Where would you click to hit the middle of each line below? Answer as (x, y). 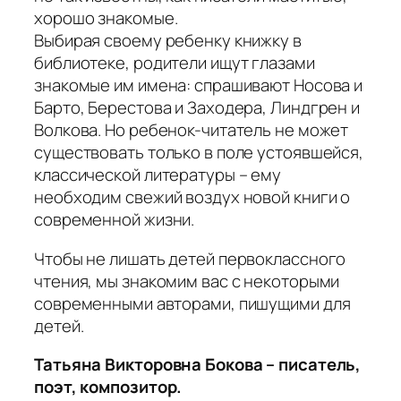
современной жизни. (115, 220)
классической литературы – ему (158, 175)
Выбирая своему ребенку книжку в (168, 41)
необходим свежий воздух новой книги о (192, 197)
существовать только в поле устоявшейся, (199, 153)
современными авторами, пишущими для (192, 303)
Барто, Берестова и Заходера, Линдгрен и (197, 108)
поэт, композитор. (108, 387)
